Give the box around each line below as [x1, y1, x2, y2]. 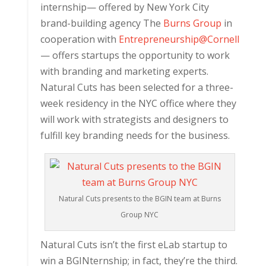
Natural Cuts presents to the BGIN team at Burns [58, 194, 221, 204]
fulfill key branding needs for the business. [40, 129, 230, 142]
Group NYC [121, 210, 159, 220]
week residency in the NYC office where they [40, 97, 236, 110]
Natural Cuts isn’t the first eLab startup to [40, 238, 227, 251]
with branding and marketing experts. [40, 65, 208, 78]
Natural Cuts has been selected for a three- [40, 81, 233, 94]
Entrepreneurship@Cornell [118, 33, 239, 46]
